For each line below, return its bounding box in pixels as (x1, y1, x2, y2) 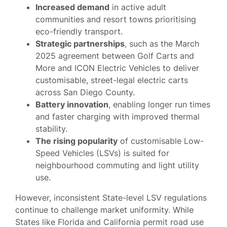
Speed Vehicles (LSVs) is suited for (35, 147, 169, 158)
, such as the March (125, 38, 199, 49)
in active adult (109, 2, 166, 12)
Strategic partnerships (35, 38, 125, 49)
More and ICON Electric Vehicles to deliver (35, 62, 199, 73)
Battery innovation (35, 99, 108, 109)
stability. (35, 123, 67, 134)
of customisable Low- (118, 135, 204, 146)
